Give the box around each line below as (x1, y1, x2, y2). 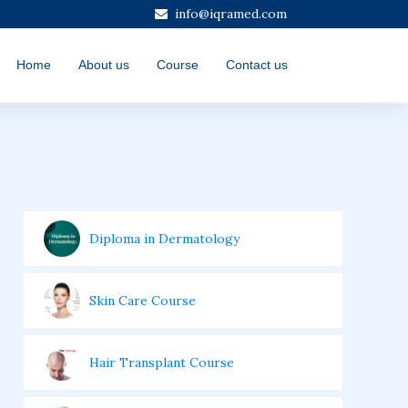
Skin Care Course (89, 292, 196, 309)
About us (78, 57, 129, 72)
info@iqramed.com (175, 5, 287, 22)
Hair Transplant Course (89, 354, 234, 371)
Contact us (226, 57, 288, 72)
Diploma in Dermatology (89, 230, 240, 247)
